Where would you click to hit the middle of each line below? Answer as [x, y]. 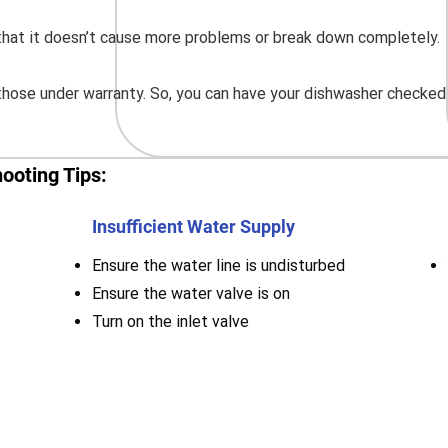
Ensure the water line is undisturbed [218, 265]
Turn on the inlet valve [170, 321]
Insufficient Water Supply [193, 226]
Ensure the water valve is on [191, 293]
